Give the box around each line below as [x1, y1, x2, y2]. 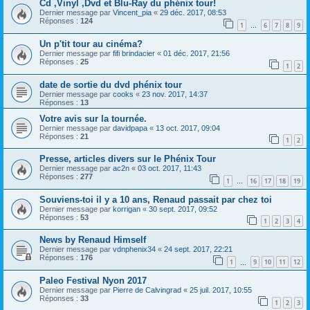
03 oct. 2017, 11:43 [138, 164, 201, 173]
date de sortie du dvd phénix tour [39, 79, 182, 90]
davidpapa [113, 123, 147, 132]
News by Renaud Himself [39, 235, 146, 246]
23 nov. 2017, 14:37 [142, 89, 208, 98]
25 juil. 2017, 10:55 [190, 286, 252, 295]
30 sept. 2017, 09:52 [149, 204, 217, 213]
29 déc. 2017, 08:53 [160, 8, 226, 17]
